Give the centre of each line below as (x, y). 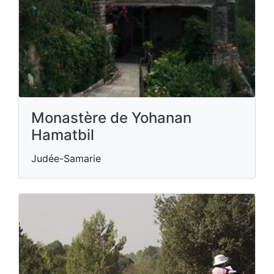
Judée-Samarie (66, 159)
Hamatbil (63, 135)
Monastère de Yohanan (111, 118)
